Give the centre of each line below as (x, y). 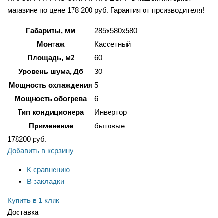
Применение (51, 126)
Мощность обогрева (51, 99)
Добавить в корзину (40, 151)
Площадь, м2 (51, 58)
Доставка (23, 212)
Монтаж (51, 44)
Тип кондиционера (51, 112)
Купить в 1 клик (33, 200)
